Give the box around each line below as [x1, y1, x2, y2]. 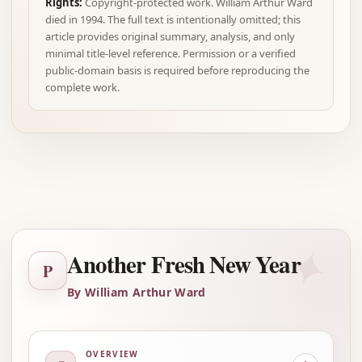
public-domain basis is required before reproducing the [45, 63, 309, 78]
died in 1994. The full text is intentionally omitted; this [45, 12, 301, 27]
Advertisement [180, 179, 276, 198]
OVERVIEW [86, 348, 139, 360]
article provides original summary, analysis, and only [45, 29, 295, 44]
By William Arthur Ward [67, 284, 206, 300]
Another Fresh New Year [67, 247, 301, 281]
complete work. [45, 80, 120, 95]
